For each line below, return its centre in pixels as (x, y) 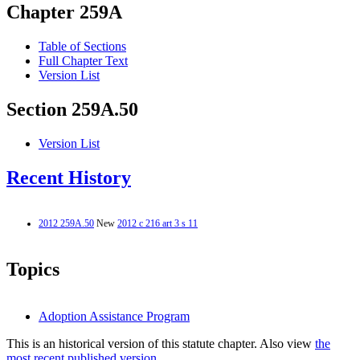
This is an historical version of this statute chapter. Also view (161, 343)
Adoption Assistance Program (114, 316)
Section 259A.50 (72, 110)
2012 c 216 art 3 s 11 (157, 223)
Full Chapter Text (83, 61)
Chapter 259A (64, 12)
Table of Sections (82, 47)
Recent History (69, 178)
